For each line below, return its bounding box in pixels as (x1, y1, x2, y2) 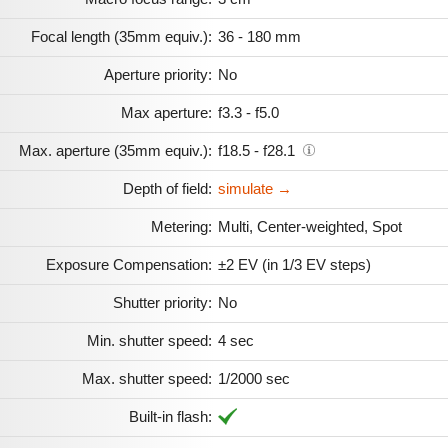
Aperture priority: (104, 65, 212, 83)
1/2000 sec (218, 369, 290, 387)
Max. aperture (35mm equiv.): (19, 141, 212, 159)
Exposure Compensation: (46, 255, 212, 273)
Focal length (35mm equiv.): (31, 27, 212, 45)
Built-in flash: (129, 407, 212, 425)
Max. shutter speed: (82, 369, 212, 387)
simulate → (218, 179, 292, 197)
